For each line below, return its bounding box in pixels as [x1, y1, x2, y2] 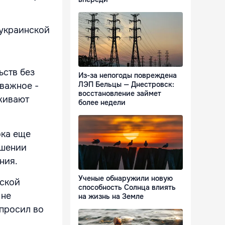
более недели [78, 98, 126, 107]
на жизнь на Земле [78, 192, 144, 201]
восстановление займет [78, 89, 161, 98]
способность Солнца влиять [78, 183, 176, 192]
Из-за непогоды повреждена [78, 71, 177, 80]
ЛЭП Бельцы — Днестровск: [78, 80, 174, 89]
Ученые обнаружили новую [78, 174, 173, 183]
